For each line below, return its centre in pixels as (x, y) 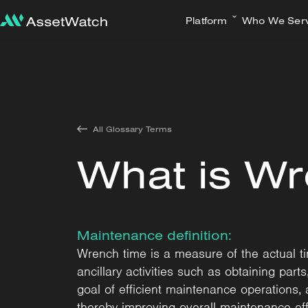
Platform (207, 21)
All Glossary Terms (133, 129)
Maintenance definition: (154, 235)
